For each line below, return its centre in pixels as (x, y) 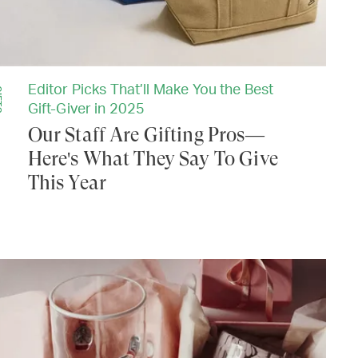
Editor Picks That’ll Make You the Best (151, 91)
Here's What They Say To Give (153, 159)
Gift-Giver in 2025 (86, 110)
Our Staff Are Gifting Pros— (146, 135)
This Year (67, 183)
